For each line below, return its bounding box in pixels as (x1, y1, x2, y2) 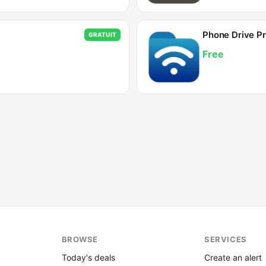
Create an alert (204, 252, 262, 262)
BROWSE (61, 235, 98, 244)
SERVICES (204, 235, 247, 244)
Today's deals (61, 252, 115, 262)
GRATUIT (88, 31, 116, 38)
